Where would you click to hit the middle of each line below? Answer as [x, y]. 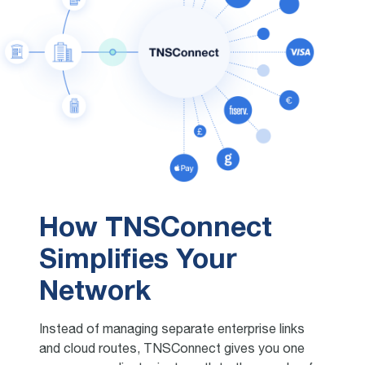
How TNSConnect [156, 230]
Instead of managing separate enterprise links [172, 331]
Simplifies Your [138, 262]
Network [95, 293]
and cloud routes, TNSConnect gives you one [172, 351]
